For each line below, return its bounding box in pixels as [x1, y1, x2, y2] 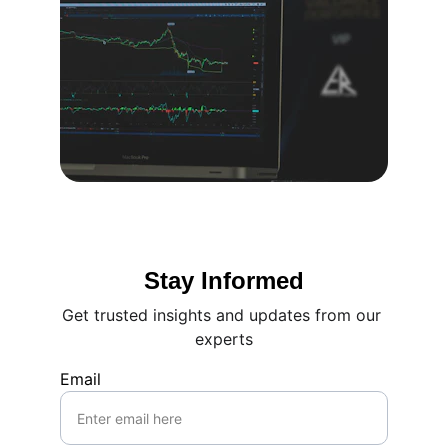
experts [195, 329, 253, 349]
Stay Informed [144, 267, 304, 294]
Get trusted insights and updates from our [62, 305, 386, 325]
